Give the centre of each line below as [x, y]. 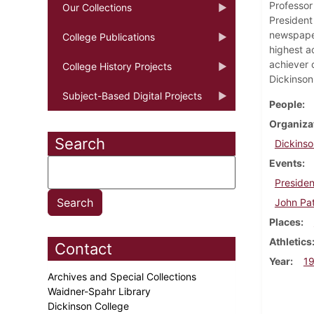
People [285, 104]
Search [80, 143]
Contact [83, 248]
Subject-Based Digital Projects [132, 95]
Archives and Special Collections [123, 276]
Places [285, 221]
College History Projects [117, 66]
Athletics [290, 241]
